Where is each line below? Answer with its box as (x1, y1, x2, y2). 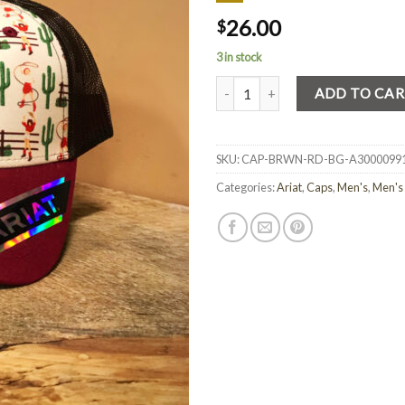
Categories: (216, 179, 277, 194)
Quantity (215, 78, 267, 94)
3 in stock (216, 50, 262, 65)
